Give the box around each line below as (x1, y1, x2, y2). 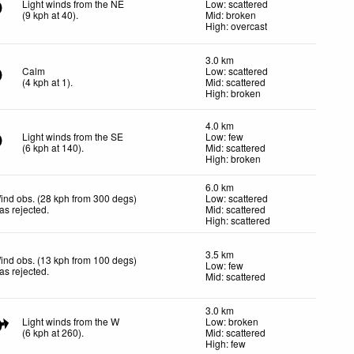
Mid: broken (205, 7, 256, 21)
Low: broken (205, 314, 258, 328)
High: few (205, 336, 246, 350)
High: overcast (205, 18, 267, 32)
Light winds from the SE (22, 129, 124, 143)
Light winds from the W (22, 314, 120, 328)
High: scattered (205, 213, 270, 227)
